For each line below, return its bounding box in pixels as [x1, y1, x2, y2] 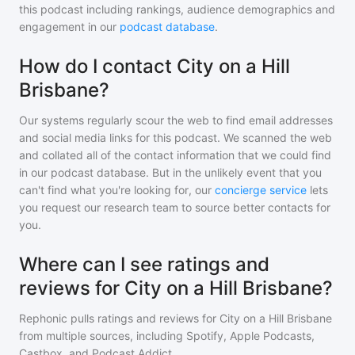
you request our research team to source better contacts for [19, 200, 330, 214]
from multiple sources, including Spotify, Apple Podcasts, [19, 329, 315, 342]
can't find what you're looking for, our [19, 183, 212, 197]
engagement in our [19, 20, 120, 33]
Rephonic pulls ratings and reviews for [19, 311, 219, 325]
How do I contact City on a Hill [19, 55, 290, 78]
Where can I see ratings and [19, 253, 269, 276]
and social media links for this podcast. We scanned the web [19, 131, 332, 144]
